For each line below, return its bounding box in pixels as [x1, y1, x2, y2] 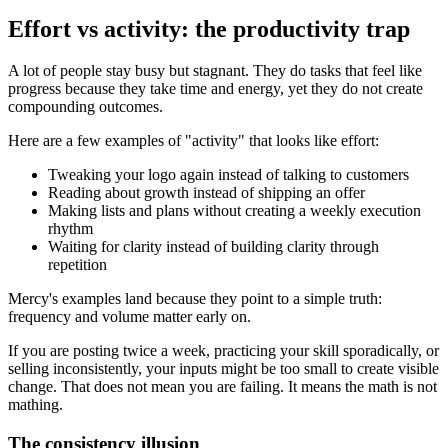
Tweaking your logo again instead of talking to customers [48, 166, 409, 184]
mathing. [8, 396, 63, 414]
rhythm [48, 220, 93, 238]
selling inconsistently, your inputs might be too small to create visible [8, 360, 439, 378]
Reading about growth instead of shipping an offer [48, 184, 365, 202]
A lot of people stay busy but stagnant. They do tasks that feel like [8, 62, 422, 80]
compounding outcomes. [8, 98, 163, 116]
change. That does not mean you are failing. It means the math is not [8, 378, 437, 396]
